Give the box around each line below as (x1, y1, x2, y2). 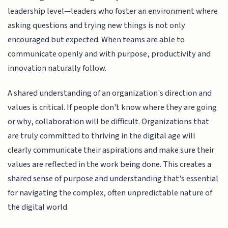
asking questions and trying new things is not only (8, 19, 186, 32)
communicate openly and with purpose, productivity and (8, 48, 211, 61)
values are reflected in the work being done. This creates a (8, 158, 212, 170)
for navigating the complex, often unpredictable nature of (8, 186, 213, 199)
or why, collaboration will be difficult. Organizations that (8, 115, 210, 128)
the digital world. (8, 201, 69, 213)
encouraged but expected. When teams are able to (8, 34, 185, 46)
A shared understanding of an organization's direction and (8, 87, 212, 99)
